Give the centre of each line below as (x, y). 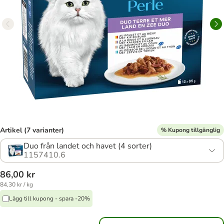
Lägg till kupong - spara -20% (49, 198)
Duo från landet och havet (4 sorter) (88, 146)
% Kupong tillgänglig (190, 130)
